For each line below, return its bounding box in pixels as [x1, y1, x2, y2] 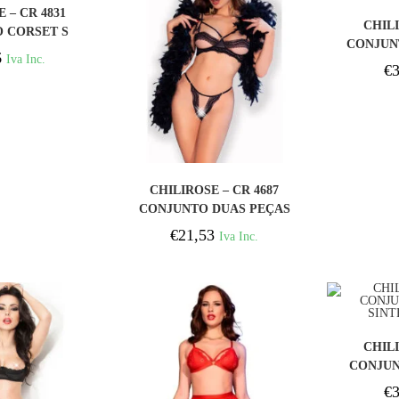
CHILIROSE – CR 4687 [150, 183, 280, 197]
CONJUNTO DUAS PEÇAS [138, 201, 290, 216]
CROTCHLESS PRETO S [143, 220, 286, 234]
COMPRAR [183, 174, 246, 187]
